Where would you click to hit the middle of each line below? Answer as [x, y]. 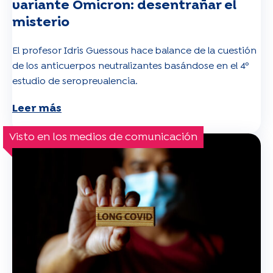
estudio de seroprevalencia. [75, 81]
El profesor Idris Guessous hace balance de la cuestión [134, 51]
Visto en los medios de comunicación [103, 137]
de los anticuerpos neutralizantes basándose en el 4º [131, 66]
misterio [41, 22]
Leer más [37, 108]
